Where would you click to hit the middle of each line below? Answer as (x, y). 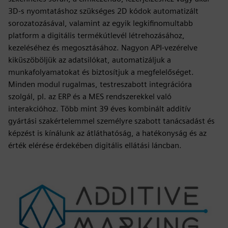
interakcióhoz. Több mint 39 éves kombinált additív (99, 109)
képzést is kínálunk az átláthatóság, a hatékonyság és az (107, 133)
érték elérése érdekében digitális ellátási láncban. (95, 145)
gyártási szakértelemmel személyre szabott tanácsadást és (111, 121)
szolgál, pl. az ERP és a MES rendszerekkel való (90, 96)
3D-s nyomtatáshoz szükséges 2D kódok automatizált (103, 11)
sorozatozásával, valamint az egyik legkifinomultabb (101, 23)
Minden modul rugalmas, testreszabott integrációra (100, 84)
